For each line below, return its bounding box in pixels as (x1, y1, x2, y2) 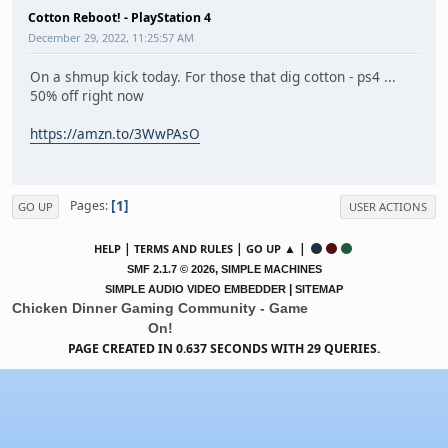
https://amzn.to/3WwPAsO (30, 124, 200, 144)
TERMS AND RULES (134, 240, 233, 256)
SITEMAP (295, 282, 343, 295)
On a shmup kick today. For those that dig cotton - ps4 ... (30, 67, 396, 87)
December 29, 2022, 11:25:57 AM (28, 29, 194, 45)
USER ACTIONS (349, 198, 427, 214)
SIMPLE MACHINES (220, 262, 322, 275)
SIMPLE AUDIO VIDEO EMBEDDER (105, 282, 286, 295)
